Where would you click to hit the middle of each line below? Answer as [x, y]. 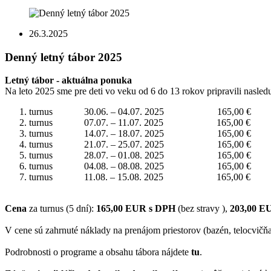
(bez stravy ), [203, 209]
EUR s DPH [150, 209]
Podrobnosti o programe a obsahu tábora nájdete [97, 252]
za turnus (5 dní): [61, 209]
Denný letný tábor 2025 [64, 57]
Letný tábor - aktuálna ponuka [68, 80]
